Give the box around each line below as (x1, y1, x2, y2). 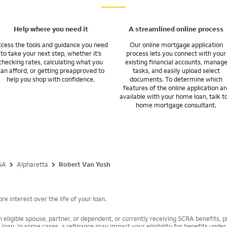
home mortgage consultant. (136, 101, 217, 109)
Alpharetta (17, 160, 48, 169)
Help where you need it (13, 24, 88, 34)
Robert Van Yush (59, 160, 110, 169)
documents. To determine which (130, 75, 223, 84)
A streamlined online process (129, 24, 224, 34)
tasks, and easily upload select (132, 66, 220, 75)
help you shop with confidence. (7, 75, 95, 84)
